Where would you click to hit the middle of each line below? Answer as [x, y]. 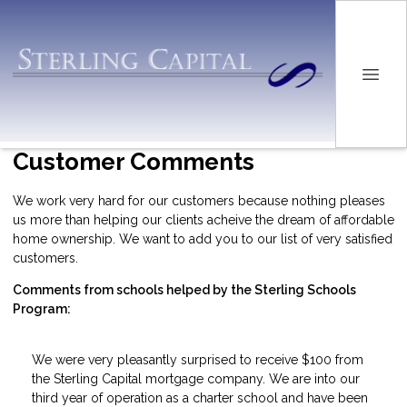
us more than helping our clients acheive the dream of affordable [203, 219]
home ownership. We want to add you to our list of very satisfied [203, 238]
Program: [42, 308]
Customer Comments [134, 162]
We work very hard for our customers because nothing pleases [199, 200]
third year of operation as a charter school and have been [200, 397]
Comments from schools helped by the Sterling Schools [184, 289]
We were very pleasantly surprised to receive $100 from [198, 359]
